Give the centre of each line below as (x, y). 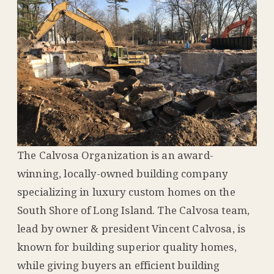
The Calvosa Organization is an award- (115, 155)
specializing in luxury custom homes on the (126, 192)
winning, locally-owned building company (123, 174)
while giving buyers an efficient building (119, 265)
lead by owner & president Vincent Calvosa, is (131, 229)
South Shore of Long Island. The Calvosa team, (134, 210)
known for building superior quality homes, (127, 247)
